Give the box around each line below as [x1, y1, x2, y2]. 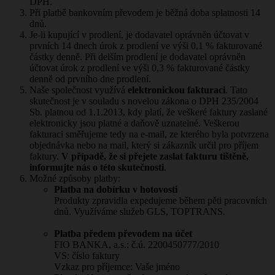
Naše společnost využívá [29, 84, 128, 95]
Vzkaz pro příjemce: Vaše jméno [54, 261, 180, 272]
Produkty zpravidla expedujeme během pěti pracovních [54, 195, 267, 206]
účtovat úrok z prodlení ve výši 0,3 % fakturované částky [29, 62, 250, 73]
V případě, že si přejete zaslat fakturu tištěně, [61, 150, 249, 161]
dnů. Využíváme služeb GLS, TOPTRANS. [54, 206, 225, 217]
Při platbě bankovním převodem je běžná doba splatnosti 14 [29, 7, 260, 18]
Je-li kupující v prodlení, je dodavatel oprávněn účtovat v [29, 29, 249, 40]
